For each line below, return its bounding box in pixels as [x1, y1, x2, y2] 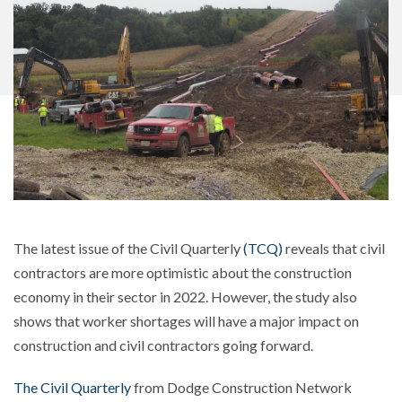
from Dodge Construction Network [131, 379, 352, 397]
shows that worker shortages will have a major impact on [13, 312, 359, 330]
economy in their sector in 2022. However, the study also [13, 288, 357, 306]
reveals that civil [283, 240, 385, 258]
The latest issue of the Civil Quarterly [13, 240, 243, 258]
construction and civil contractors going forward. [13, 336, 313, 354]
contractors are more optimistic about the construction [13, 264, 352, 282]
